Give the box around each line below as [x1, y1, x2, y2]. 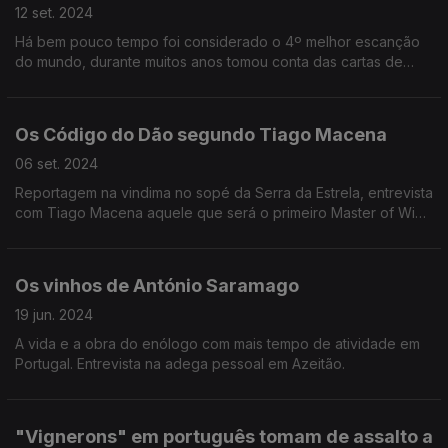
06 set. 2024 [15, 155, 98, 172]
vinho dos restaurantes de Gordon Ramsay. [15, 73, 299, 90]
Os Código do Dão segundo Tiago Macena [15, 124, 387, 145]
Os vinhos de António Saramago [15, 275, 299, 296]
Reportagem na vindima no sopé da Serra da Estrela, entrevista [15, 184, 433, 201]
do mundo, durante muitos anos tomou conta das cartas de [15, 53, 403, 70]
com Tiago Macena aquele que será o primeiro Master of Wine [15, 204, 432, 221]
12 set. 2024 [15, 4, 93, 21]
